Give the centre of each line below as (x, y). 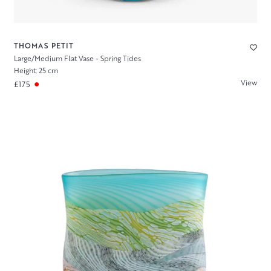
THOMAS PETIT (44, 45)
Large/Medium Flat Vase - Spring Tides (77, 58)
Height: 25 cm (36, 71)
